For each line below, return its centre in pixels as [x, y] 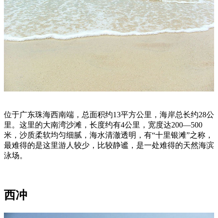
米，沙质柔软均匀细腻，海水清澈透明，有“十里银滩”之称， [109, 135]
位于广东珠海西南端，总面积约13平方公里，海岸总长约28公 [109, 115]
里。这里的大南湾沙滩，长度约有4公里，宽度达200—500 [103, 125]
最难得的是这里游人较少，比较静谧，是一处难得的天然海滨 [109, 145]
